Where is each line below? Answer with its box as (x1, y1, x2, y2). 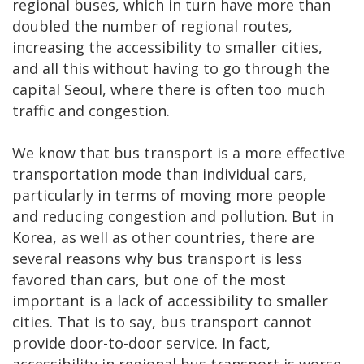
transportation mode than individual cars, (12, 164, 307, 184)
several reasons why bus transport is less (12, 249, 302, 269)
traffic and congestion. (12, 101, 170, 121)
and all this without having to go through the (12, 58, 330, 79)
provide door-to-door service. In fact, (12, 333, 271, 353)
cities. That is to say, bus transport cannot (12, 312, 312, 332)
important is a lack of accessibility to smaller (12, 291, 328, 311)
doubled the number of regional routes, (12, 16, 292, 37)
